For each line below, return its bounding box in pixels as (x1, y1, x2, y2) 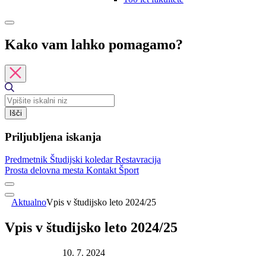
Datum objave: (5, 248, 60, 258)
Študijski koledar (50, 154, 115, 165)
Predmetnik (5, 154, 50, 165)
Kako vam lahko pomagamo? (5, 36, 183, 52)
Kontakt (86, 165, 119, 176)
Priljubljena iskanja (5, 130, 102, 143)
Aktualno (11, 197, 46, 208)
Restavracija (115, 154, 161, 165)
